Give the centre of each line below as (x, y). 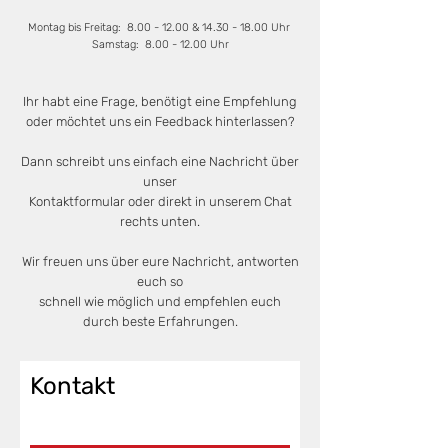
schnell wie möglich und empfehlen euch (160, 301)
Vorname (62, 427)
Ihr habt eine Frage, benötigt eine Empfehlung (160, 101)
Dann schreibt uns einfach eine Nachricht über (160, 161)
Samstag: (118, 44)
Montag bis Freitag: (77, 27)
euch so (160, 281)
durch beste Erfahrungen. (160, 321)
